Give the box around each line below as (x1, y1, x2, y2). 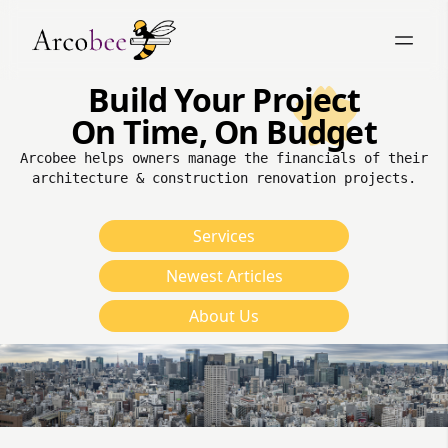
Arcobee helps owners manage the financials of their (20, 150, 428, 166)
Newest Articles (165, 265, 283, 287)
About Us (189, 305, 259, 327)
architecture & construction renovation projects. (32, 170, 416, 186)
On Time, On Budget (71, 110, 377, 153)
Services (193, 225, 255, 247)
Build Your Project (88, 78, 360, 121)
